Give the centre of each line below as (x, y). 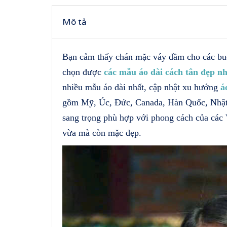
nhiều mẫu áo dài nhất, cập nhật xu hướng (141, 87)
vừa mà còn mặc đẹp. (102, 133)
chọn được (83, 72)
